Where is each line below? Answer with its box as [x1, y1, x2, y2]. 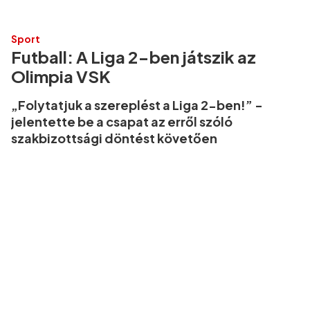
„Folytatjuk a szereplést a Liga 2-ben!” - [11, 97, 263, 113]
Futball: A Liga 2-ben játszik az [11, 46, 256, 68]
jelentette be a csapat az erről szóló [11, 113, 232, 130]
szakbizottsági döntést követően [11, 130, 217, 147]
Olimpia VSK [11, 66, 111, 87]
